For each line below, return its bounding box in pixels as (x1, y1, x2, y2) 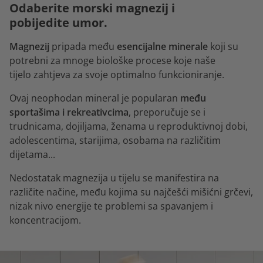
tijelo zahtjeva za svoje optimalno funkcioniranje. (9, 68, 224, 82)
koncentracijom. (9, 214, 81, 227)
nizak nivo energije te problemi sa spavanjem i (9, 200, 213, 213)
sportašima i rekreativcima (9, 106, 129, 119)
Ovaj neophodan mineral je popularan (9, 92, 180, 105)
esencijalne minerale (117, 40, 208, 53)
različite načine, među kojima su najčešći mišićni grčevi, (9, 186, 253, 199)
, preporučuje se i (129, 106, 205, 119)
